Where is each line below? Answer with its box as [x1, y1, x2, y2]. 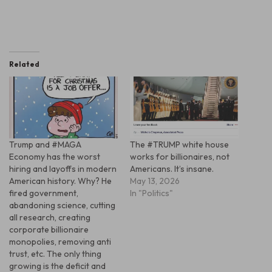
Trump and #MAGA [9, 139, 81, 151]
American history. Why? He [9, 175, 112, 187]
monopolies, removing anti [9, 236, 111, 248]
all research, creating [9, 212, 90, 223]
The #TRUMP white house [130, 139, 229, 151]
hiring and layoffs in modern [9, 163, 117, 175]
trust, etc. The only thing [9, 248, 101, 260]
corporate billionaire [9, 224, 89, 236]
